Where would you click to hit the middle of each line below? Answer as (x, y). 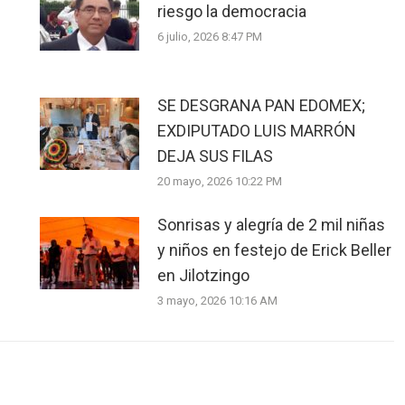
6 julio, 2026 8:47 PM (210, 37)
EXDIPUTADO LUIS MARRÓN (257, 131)
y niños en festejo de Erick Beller (274, 250)
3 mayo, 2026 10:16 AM (217, 301)
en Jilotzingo (203, 275)
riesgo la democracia (232, 11)
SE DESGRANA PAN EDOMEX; (261, 105)
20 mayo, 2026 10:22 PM (220, 181)
